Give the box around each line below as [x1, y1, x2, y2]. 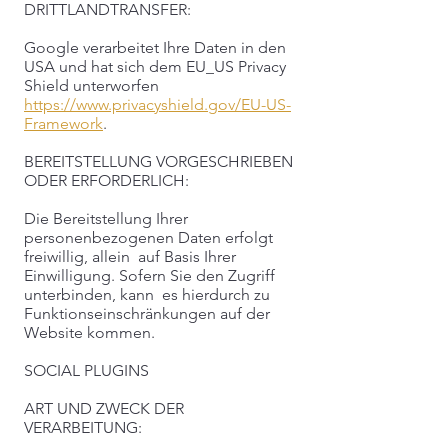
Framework [24, 114, 103, 133]
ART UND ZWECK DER [24, 399, 184, 418]
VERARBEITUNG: [24, 418, 142, 437]
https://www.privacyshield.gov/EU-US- [24, 95, 291, 114]
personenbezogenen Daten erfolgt [24, 228, 273, 247]
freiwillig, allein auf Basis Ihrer [24, 247, 236, 266]
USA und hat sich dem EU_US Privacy [24, 57, 286, 76]
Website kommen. [24, 323, 155, 342]
